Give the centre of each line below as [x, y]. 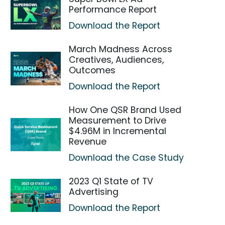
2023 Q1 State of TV [111, 181]
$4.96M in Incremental [118, 131]
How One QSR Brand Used [125, 110]
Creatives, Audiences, [117, 60]
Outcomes [92, 70]
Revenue [88, 142]
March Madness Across [121, 49]
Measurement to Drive [118, 121]
